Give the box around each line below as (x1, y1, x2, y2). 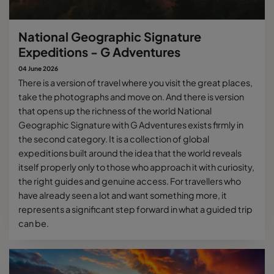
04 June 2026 (18, 64, 58, 72)
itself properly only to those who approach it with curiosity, (18, 161, 254, 172)
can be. (18, 217, 49, 229)
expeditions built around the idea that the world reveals (18, 147, 242, 158)
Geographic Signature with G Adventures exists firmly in (18, 119, 243, 130)
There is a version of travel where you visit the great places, (18, 76, 253, 88)
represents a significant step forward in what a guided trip (18, 203, 253, 215)
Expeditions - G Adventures (18, 43, 180, 59)
